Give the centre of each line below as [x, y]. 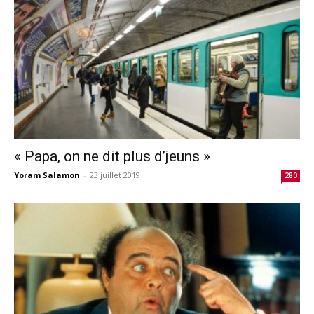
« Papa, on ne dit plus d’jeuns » [112, 157]
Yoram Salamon [47, 175]
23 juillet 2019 [115, 175]
